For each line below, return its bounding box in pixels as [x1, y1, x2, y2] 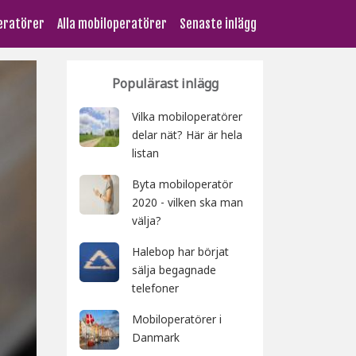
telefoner [132, 281, 179, 296]
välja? [132, 213, 161, 228]
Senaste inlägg [180, 15, 257, 32]
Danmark [132, 330, 180, 345]
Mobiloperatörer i [132, 311, 222, 327]
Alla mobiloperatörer [57, 15, 167, 32]
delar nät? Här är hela [132, 127, 242, 142]
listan [132, 145, 159, 161]
